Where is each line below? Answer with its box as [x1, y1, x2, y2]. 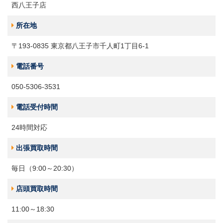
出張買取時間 [16, 144, 58, 152]
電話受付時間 [16, 103, 58, 111]
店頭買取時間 [16, 185, 58, 193]
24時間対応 [11, 123, 47, 131]
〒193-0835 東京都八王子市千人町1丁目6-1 [11, 42, 149, 50]
